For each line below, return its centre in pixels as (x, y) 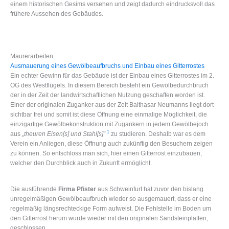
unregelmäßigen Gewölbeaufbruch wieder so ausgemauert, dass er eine (111, 199)
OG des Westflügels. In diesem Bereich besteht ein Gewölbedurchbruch (109, 85)
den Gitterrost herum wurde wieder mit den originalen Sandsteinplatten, (109, 218)
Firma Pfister (77, 189)
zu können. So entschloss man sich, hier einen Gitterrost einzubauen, (106, 153)
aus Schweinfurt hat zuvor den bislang (150, 189)
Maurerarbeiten (32, 56)
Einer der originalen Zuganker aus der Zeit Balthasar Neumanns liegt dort (112, 105)
